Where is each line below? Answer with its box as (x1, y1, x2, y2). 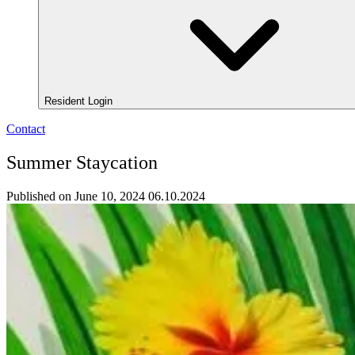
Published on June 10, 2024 (6, 189, 145, 204)
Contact (6, 122, 45, 136)
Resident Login (44, 95, 116, 108)
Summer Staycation (6, 152, 158, 174)
